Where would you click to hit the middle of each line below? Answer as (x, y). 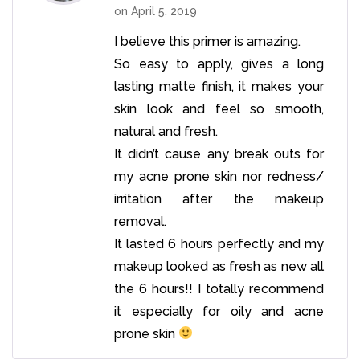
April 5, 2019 (164, 11)
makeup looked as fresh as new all (219, 266)
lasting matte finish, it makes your (219, 86)
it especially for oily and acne (219, 311)
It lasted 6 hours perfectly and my (219, 243)
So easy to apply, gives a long (219, 63)
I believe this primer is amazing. (207, 41)
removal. (140, 221)
